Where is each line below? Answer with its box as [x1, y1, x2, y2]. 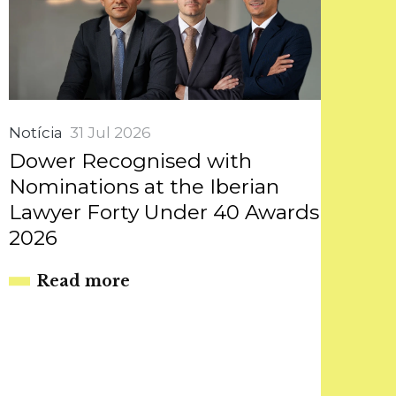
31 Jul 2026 [69, 123, 151, 141]
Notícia [8, 123, 63, 141]
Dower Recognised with [8, 148, 252, 173]
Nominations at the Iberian [8, 173, 279, 199]
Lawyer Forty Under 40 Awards [8, 199, 319, 225]
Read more [36, 270, 130, 291]
